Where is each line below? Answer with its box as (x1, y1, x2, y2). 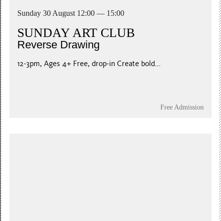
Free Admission (160, 103, 204, 111)
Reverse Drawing (17, 38, 100, 51)
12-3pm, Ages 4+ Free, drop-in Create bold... (17, 59, 161, 68)
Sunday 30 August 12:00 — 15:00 (17, 8, 125, 17)
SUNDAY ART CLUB (17, 25, 135, 40)
